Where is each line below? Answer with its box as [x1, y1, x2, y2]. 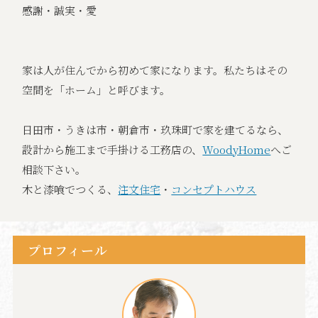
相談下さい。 [22, 162, 87, 177]
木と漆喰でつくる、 [22, 182, 119, 197]
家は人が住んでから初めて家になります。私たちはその [22, 62, 288, 78]
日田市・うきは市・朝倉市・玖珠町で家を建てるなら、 [22, 122, 289, 138]
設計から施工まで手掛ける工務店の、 [22, 142, 203, 158]
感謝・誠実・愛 [22, 3, 97, 18]
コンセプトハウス [171, 182, 257, 197]
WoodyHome [202, 142, 271, 158]
